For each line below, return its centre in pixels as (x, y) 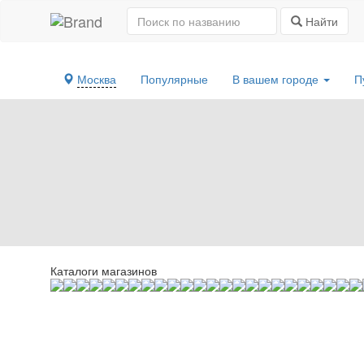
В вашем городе (277, 79)
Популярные (174, 79)
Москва (97, 79)
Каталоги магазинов (104, 271)
